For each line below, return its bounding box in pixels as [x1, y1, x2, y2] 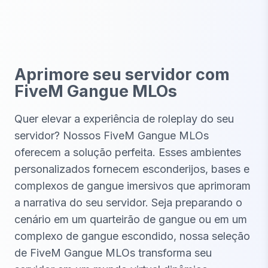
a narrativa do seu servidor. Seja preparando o [14, 196, 242, 209]
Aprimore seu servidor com [14, 65, 230, 85]
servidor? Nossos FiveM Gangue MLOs [14, 129, 209, 142]
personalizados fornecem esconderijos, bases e [14, 163, 249, 176]
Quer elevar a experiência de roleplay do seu [14, 112, 234, 126]
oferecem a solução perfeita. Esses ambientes [14, 146, 241, 159]
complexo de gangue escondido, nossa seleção [14, 230, 250, 243]
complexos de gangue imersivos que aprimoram [14, 179, 251, 193]
